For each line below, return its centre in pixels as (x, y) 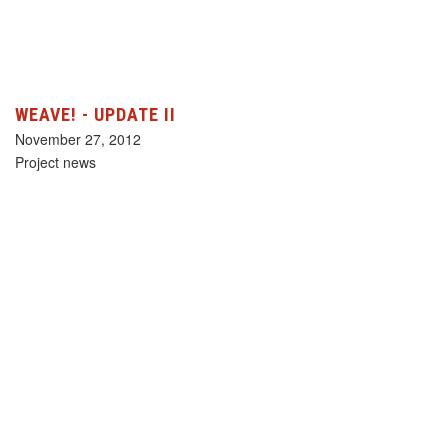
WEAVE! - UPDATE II (95, 115)
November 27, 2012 (78, 139)
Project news (55, 162)
